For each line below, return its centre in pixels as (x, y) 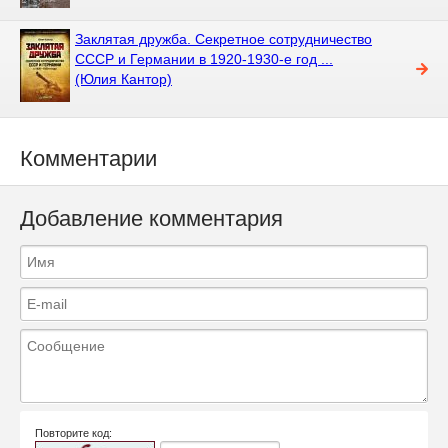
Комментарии (88, 158)
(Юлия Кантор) (123, 78)
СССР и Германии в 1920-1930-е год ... (204, 58)
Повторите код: (73, 433)
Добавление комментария (151, 219)
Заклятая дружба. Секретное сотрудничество (223, 38)
